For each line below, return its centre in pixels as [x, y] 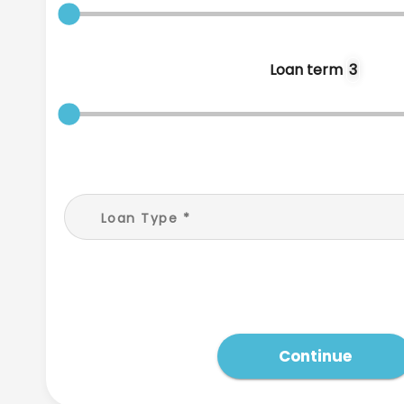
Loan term [308, 69]
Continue [315, 356]
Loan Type [139, 218]
